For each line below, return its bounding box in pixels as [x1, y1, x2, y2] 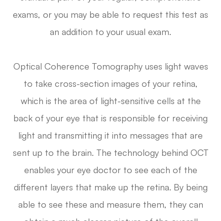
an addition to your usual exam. [50, 26, 171, 37]
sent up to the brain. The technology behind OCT [12, 147, 209, 158]
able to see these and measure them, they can [18, 198, 203, 210]
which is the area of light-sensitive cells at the [20, 95, 201, 106]
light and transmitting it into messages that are [18, 129, 203, 141]
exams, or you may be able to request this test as [13, 8, 208, 20]
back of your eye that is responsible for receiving [13, 112, 208, 123]
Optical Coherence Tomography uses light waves [13, 60, 208, 72]
